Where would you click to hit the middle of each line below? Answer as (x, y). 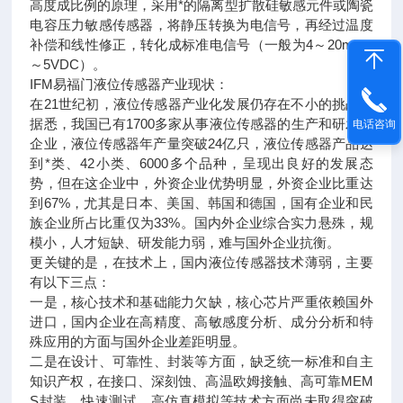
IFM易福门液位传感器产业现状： (130, 84)
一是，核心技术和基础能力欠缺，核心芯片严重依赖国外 (201, 302)
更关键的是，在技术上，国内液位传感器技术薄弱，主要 (201, 262)
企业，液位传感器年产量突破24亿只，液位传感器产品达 (201, 143)
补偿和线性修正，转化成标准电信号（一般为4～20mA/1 (201, 45)
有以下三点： (71, 282)
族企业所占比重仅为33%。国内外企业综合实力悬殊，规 (201, 223)
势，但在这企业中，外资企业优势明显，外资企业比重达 (201, 183)
